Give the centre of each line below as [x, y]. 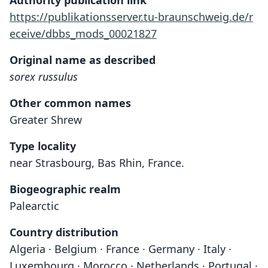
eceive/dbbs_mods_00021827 [83, 33]
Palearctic [34, 206]
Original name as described [83, 60]
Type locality [43, 146]
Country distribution [64, 232]
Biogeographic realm [65, 189]
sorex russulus [44, 77]
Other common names [70, 103]
